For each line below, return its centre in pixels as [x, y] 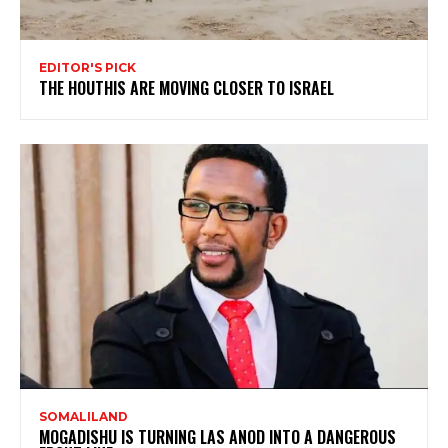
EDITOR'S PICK [87, 68]
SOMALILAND [83, 416]
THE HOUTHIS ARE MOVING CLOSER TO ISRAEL [186, 88]
